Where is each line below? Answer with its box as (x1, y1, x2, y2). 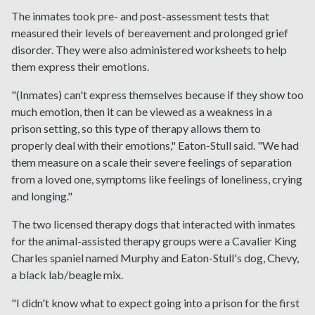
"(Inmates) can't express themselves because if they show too (11, 88, 304, 102)
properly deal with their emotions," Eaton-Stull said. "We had (11, 139, 299, 153)
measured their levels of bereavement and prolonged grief (11, 26, 288, 40)
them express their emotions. (11, 60, 149, 74)
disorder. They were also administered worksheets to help (11, 43, 287, 57)
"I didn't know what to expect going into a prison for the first (11, 296, 300, 310)
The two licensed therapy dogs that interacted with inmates (11, 217, 295, 231)
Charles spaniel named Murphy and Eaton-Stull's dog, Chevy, (11, 251, 299, 265)
